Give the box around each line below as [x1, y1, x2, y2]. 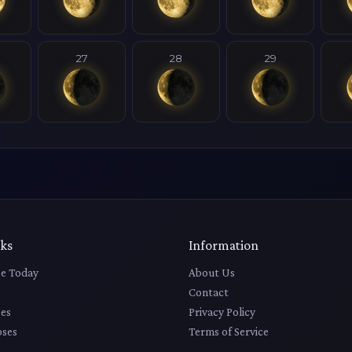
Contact [189, 284, 229, 299]
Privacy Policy [189, 304, 255, 318]
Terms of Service [189, 324, 269, 338]
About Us [189, 265, 235, 279]
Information [189, 236, 258, 253]
